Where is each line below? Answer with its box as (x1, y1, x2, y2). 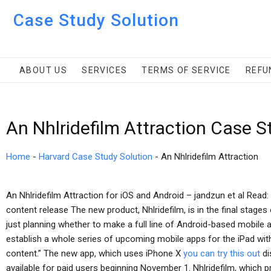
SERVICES (82, 65, 128, 75)
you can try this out (183, 248, 260, 259)
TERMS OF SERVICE (142, 65, 231, 75)
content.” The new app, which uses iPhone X (6, 248, 183, 259)
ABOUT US (19, 65, 68, 75)
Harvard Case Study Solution (39, 151, 152, 162)
